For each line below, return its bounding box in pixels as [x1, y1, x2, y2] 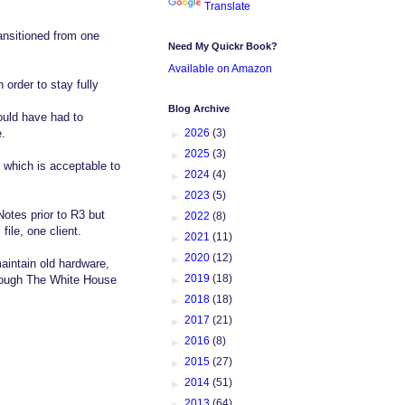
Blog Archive [168, 102, 230, 114]
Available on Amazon [168, 61, 272, 75]
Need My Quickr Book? [168, 40, 278, 52]
